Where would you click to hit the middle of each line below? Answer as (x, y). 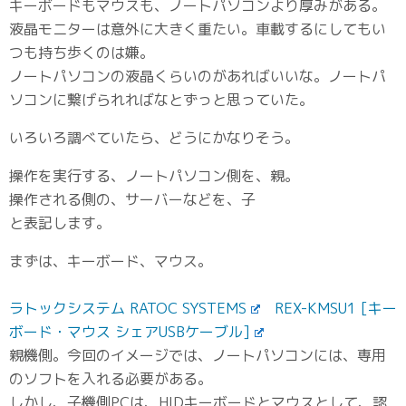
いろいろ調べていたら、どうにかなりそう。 (154, 138)
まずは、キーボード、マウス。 (111, 261)
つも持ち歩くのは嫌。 (82, 53)
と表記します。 (60, 223)
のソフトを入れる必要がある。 (111, 379)
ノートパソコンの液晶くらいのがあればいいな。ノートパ (198, 76)
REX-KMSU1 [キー (335, 308)
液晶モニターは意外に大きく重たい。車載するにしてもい (198, 29)
